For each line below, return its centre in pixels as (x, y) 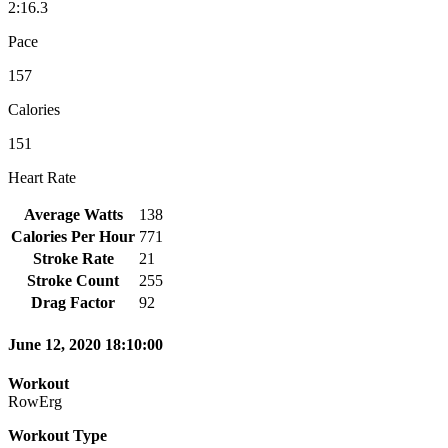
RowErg (35, 402)
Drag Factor (73, 302)
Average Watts (73, 214)
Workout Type (57, 436)
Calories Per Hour (73, 236)
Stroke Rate (73, 258)
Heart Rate (42, 177)
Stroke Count (73, 280)
